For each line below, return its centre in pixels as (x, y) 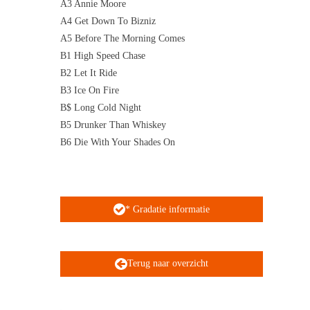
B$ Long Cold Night (101, 108)
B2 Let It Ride (89, 73)
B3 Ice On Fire (90, 91)
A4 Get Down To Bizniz (108, 21)
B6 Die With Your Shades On (118, 143)
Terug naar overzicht (167, 264)
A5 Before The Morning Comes (122, 39)
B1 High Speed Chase (103, 56)
